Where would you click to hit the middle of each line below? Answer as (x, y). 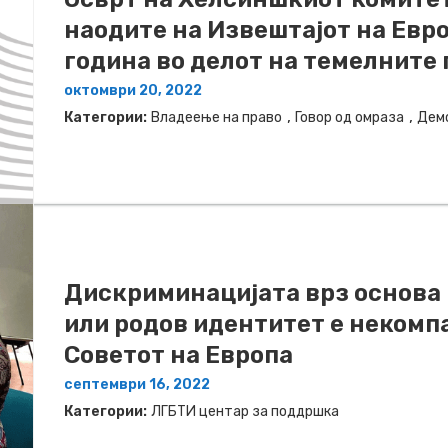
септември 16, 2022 (137, 385)
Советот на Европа (178, 355)
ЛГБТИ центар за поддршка (245, 412)
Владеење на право (216, 118)
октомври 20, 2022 (133, 91)
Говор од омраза (349, 118)
